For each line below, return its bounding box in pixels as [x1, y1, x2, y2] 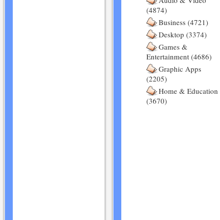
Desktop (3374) [159, 29, 207, 39]
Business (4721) [159, 17, 208, 27]
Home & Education [159, 86, 218, 96]
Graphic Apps [159, 64, 201, 74]
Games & [159, 42, 188, 52]
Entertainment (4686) [146, 52, 212, 61]
